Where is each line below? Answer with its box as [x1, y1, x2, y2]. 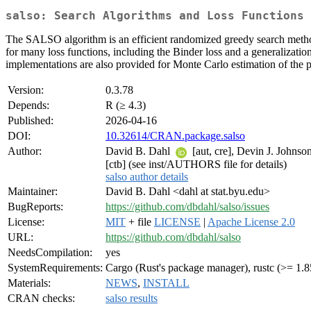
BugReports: [8, 201, 63, 213]
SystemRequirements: [8, 262, 103, 274]
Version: [8, 84, 44, 96]
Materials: [8, 277, 51, 289]
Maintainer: [8, 185, 58, 198]
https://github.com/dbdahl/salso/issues [106, 201, 269, 213]
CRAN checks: [8, 292, 75, 305]
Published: [8, 115, 53, 127]
